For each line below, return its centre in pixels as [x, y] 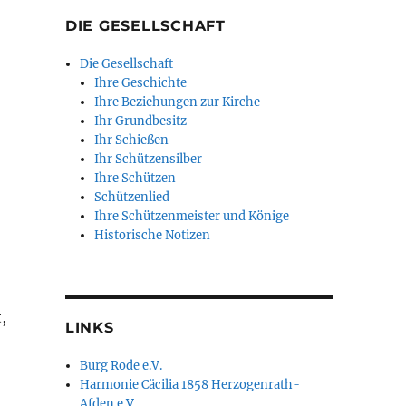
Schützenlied [132, 197]
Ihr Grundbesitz [141, 121]
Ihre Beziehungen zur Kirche [178, 102]
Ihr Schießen [132, 140]
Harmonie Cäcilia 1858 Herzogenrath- [190, 385]
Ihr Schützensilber [149, 159]
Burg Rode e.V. [121, 366]
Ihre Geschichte [141, 83]
